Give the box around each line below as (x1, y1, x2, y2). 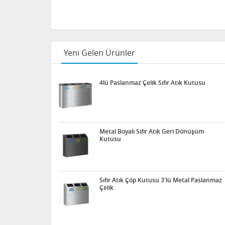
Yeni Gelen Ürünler (64, 47, 135, 58)
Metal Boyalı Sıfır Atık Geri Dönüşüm (99, 127, 204, 136)
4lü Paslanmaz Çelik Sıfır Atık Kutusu (99, 78, 205, 87)
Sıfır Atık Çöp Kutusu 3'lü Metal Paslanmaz (99, 176, 222, 184)
